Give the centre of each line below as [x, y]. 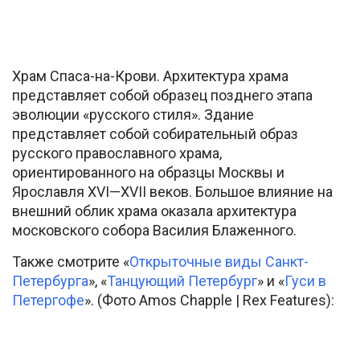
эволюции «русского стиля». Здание [133, 115]
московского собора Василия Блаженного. [154, 231]
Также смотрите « [71, 262]
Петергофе [48, 301]
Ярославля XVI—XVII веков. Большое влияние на [172, 192]
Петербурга [50, 281]
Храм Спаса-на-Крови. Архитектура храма [150, 76]
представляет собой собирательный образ [155, 134]
